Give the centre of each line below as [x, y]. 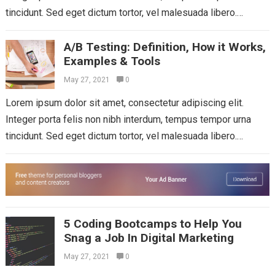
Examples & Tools [112, 61]
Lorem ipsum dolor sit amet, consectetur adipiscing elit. [124, 103]
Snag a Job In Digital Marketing [149, 238]
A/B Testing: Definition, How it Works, [165, 47]
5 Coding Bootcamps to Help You [153, 224]
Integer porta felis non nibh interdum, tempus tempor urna [128, 120]
